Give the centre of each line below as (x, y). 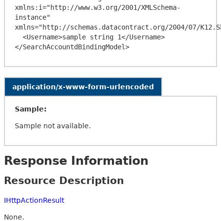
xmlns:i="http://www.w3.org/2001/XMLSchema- (98, 7)
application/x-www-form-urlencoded (83, 87)
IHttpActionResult (34, 200)
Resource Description (64, 180)
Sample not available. (53, 126)
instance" (33, 17)
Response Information (76, 161)
